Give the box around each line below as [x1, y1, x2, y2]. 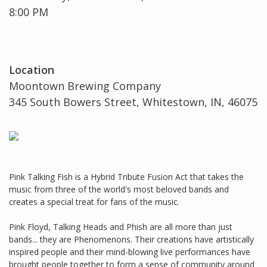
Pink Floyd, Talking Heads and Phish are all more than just [9, 221, 232, 233]
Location [9, 63, 54, 77]
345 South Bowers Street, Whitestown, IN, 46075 [9, 95, 257, 110]
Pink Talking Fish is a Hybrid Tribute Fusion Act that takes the [9, 171, 244, 183]
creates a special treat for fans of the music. [9, 196, 179, 208]
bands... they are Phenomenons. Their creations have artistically [9, 234, 254, 246]
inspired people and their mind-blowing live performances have [9, 246, 250, 258]
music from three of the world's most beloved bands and [9, 184, 229, 195]
